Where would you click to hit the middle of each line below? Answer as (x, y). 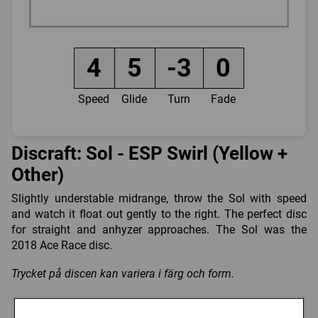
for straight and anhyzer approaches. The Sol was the (159, 229)
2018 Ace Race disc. (62, 245)
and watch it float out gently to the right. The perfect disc (159, 214)
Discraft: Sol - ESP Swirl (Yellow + (149, 154)
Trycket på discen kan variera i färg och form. (123, 273)
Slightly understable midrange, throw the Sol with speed (159, 198)
